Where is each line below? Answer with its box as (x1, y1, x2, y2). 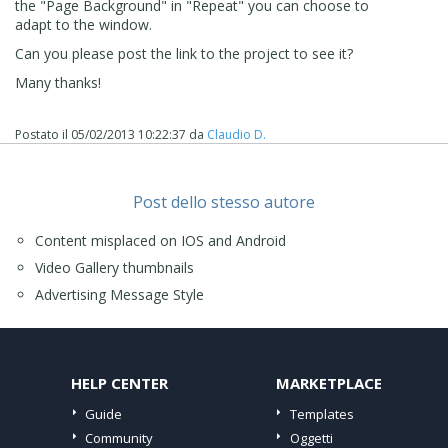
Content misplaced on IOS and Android (35, 230, 286, 250)
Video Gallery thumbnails (35, 257, 194, 277)
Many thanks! (15, 72, 101, 92)
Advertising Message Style (35, 284, 204, 304)
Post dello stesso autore (133, 190, 315, 213)
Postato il (15, 125, 71, 143)
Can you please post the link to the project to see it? (15, 43, 353, 63)
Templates (289, 404, 354, 423)
